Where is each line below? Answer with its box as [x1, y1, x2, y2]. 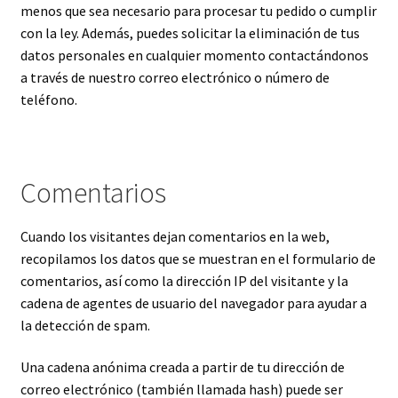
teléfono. [20, 91, 77, 109]
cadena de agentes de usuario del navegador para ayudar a [20, 293, 367, 312]
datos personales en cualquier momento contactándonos [20, 46, 369, 65]
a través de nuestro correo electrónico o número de [20, 68, 330, 87]
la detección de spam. [20, 315, 150, 334]
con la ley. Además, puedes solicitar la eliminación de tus [20, 24, 360, 43]
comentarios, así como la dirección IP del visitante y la [20, 271, 348, 290]
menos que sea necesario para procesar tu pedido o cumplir [20, 2, 377, 20]
